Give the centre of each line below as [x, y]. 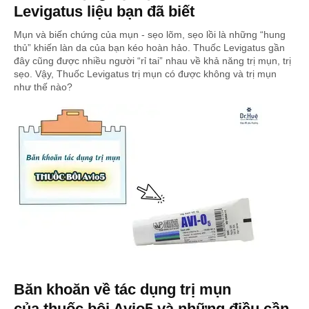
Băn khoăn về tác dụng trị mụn [122, 290]
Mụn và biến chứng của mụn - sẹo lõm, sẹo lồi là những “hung [150, 35]
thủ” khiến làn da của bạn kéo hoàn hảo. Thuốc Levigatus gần [149, 48]
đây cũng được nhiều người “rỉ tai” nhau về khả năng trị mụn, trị [152, 61]
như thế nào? [43, 87]
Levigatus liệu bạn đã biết [104, 12]
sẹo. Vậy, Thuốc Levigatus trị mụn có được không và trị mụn [145, 74]
